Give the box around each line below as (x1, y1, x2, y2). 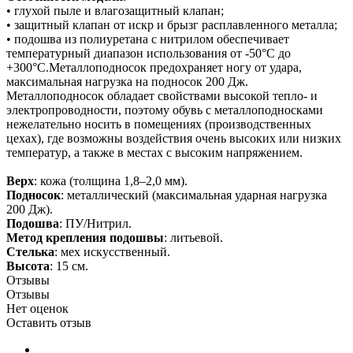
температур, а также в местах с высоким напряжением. (6, 145, 303, 159)
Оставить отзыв (6, 315, 91, 329)
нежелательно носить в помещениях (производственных (6, 117, 311, 131)
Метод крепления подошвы (6, 230, 164, 244)
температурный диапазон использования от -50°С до (6, 46, 291, 60)
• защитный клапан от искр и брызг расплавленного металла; (6, 17, 337, 32)
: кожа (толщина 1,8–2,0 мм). (34, 173, 188, 188)
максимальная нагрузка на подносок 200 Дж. (6, 74, 248, 88)
